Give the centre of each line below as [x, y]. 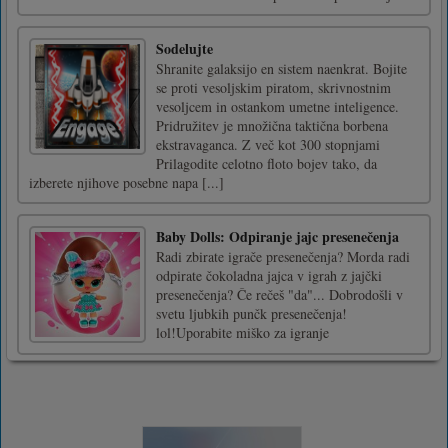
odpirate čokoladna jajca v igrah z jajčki [269, 275]
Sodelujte [184, 48]
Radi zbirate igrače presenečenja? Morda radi [283, 256]
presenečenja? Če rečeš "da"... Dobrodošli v [279, 294]
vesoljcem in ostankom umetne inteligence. [277, 106]
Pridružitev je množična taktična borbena [272, 125]
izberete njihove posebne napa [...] [126, 182]
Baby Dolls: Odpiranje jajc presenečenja [277, 236]
